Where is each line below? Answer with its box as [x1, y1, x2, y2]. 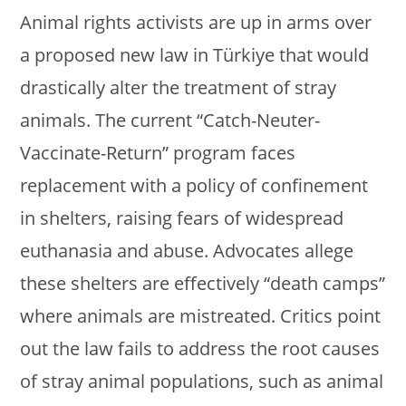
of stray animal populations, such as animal [20, 369, 384, 394]
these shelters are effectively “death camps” [20, 271, 386, 296]
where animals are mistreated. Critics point [20, 304, 382, 329]
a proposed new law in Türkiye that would [20, 43, 370, 68]
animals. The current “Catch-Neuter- [20, 108, 321, 133]
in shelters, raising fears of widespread [20, 206, 344, 231]
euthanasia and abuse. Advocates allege [20, 238, 354, 264]
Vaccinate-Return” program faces [20, 140, 296, 166]
